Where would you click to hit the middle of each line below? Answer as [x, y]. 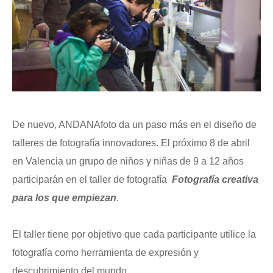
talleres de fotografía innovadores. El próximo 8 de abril [131, 143]
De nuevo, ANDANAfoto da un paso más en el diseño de [134, 124]
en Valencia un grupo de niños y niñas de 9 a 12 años [128, 161]
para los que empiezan [64, 197]
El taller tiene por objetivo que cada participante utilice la [134, 234]
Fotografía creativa [215, 179]
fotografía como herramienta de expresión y [105, 252]
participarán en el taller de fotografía [92, 179]
